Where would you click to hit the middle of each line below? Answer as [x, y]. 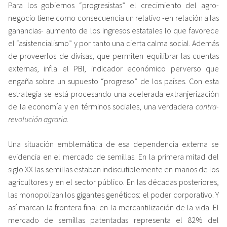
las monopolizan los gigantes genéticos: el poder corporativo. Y [113, 194]
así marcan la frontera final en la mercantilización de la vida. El [113, 207]
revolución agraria [37, 119]
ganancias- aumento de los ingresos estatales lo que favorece [113, 30]
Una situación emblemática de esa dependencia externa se [113, 144]
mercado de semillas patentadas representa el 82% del [113, 220]
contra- [207, 106]
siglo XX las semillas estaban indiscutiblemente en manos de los [113, 169]
